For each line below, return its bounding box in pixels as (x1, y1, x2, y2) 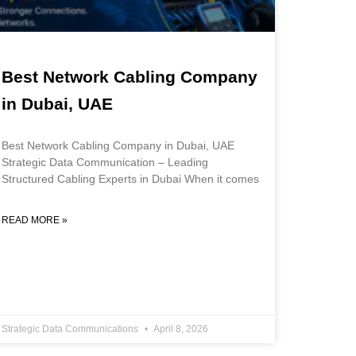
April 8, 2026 (152, 323, 208, 335)
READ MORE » (2, 215, 68, 226)
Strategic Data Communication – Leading (2, 156, 208, 169)
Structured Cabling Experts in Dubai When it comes (2, 172, 259, 186)
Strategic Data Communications (2, 323, 141, 335)
